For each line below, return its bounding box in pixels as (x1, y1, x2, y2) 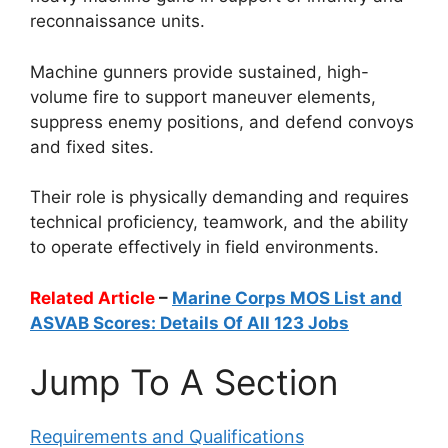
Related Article (30, 287, 155, 308)
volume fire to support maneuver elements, (30, 86, 376, 107)
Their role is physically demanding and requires (30, 187, 409, 208)
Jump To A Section (30, 361, 338, 404)
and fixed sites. (30, 136, 154, 157)
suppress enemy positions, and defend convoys (30, 111, 414, 132)
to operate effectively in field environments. (30, 237, 379, 258)
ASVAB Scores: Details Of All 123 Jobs (30, 312, 349, 333)
